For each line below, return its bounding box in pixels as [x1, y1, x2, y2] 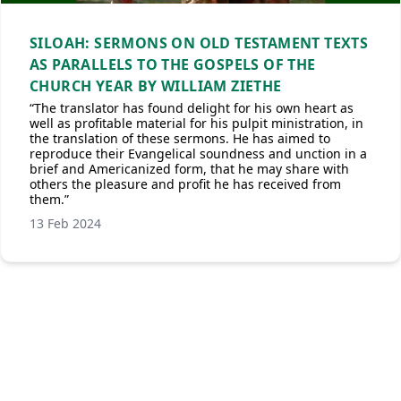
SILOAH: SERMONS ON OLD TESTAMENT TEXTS [30, 33, 369, 53]
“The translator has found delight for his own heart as [30, 99, 354, 116]
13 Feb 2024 [30, 215, 101, 232]
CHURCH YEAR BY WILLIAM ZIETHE [30, 76, 282, 96]
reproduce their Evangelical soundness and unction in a [30, 145, 367, 162]
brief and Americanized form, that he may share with [30, 160, 349, 177]
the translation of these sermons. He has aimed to [30, 130, 330, 147]
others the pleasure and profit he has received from [30, 175, 341, 192]
